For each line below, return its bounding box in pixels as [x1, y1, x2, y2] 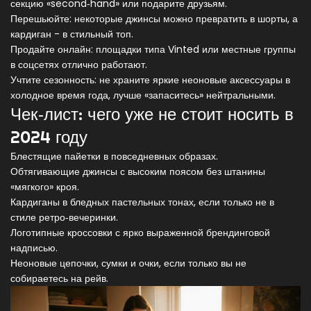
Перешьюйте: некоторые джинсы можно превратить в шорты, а [10, 12, 298, 26]
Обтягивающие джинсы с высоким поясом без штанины [10, 165, 265, 179]
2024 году [10, 126, 87, 148]
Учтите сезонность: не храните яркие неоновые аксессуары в [10, 73, 290, 87]
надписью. [10, 241, 58, 255]
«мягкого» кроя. [10, 180, 79, 194]
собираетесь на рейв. [10, 271, 108, 286]
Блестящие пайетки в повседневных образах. [10, 149, 218, 164]
